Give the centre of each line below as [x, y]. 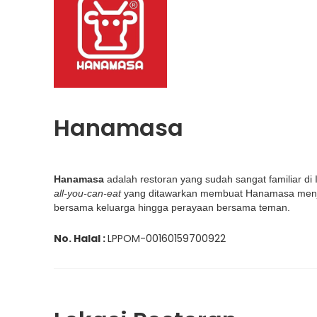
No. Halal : [80, 238]
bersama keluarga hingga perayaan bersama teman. [172, 207]
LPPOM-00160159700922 [166, 238]
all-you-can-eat [87, 193]
